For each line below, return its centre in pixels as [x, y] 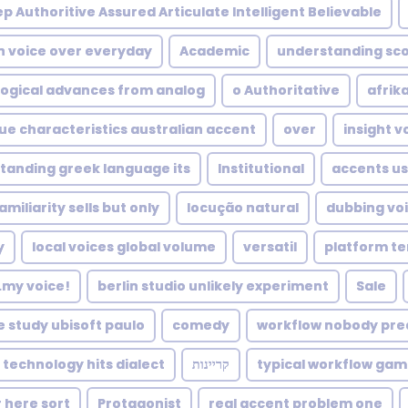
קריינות [211, 364]
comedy [201, 325]
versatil [270, 247]
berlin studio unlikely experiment [213, 286]
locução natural [243, 208]
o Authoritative [286, 90]
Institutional [261, 168]
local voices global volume [124, 247]
